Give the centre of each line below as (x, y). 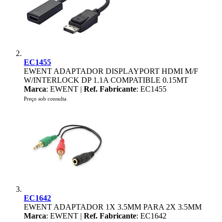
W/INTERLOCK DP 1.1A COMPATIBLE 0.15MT (106, 80)
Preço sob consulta (45, 99)
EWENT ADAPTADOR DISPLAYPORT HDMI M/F (111, 71)
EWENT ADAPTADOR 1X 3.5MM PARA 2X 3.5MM (113, 207)
